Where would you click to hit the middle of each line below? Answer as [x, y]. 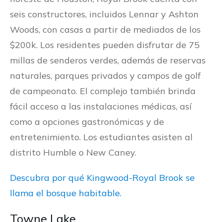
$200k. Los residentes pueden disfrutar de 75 [105, 45]
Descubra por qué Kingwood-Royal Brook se [102, 178]
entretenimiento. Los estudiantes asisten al [101, 137]
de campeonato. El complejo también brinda [103, 91]
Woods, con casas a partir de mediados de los [105, 30]
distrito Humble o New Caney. [73, 153]
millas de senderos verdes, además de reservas [108, 60]
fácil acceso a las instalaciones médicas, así [101, 107]
